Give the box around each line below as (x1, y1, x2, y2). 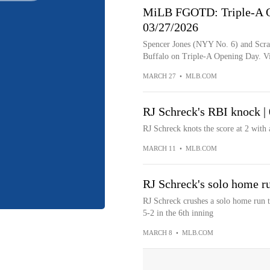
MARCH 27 (142, 72, 176, 80)
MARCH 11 (142, 145, 176, 152)
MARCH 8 (142, 229, 172, 236)
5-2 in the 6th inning (142, 209, 213, 218)
